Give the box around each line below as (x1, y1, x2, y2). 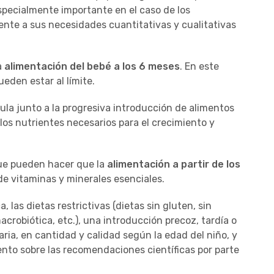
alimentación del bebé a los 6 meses (4, 60, 180, 72)
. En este (180, 60, 219, 72)
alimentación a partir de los (107, 158, 240, 170)
